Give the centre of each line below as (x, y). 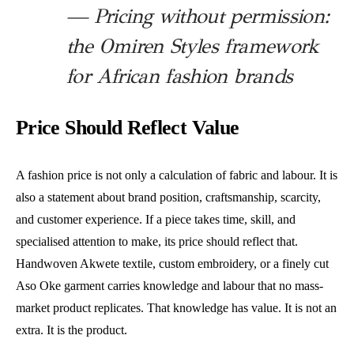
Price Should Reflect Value (128, 128)
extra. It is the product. (72, 330)
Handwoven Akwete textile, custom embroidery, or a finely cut (172, 264)
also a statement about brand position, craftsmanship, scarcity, (168, 197)
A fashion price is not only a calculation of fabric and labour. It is (177, 175)
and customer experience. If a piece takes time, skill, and (156, 219)
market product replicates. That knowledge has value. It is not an (176, 308)
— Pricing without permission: (198, 16)
